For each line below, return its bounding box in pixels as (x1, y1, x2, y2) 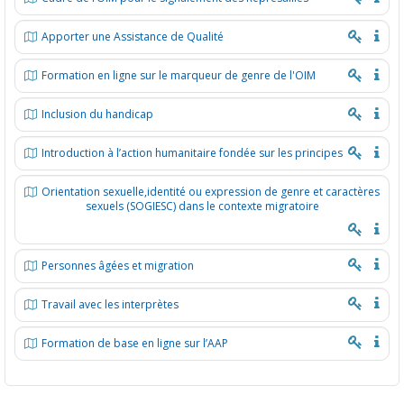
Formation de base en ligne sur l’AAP (41, 335, 228, 351)
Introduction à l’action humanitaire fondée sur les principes (41, 144, 343, 161)
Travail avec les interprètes (41, 296, 179, 312)
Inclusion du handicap (41, 106, 153, 122)
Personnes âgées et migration (41, 257, 194, 273)
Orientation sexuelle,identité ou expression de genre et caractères (41, 183, 380, 199)
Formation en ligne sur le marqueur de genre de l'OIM (41, 67, 316, 83)
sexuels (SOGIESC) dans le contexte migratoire (85, 197, 319, 214)
